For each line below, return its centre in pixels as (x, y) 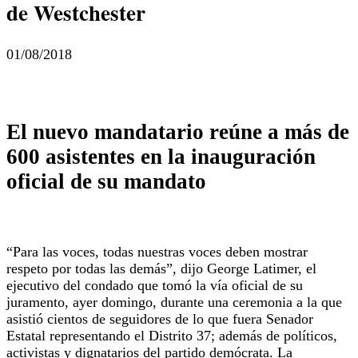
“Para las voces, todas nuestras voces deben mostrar (157, 251)
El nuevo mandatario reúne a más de (178, 132)
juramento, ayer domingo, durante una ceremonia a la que (174, 302)
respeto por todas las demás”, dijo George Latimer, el (161, 268)
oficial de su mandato (106, 182)
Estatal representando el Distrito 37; (113, 335)
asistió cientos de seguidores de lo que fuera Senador (160, 318)
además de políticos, (278, 335)
